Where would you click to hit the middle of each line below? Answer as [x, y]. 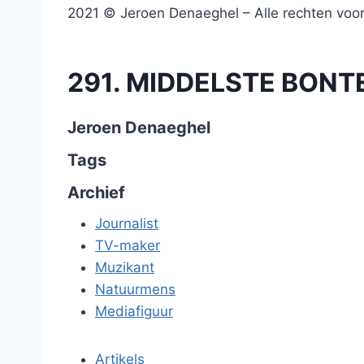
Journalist [127, 223]
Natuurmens [135, 289]
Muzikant [125, 267]
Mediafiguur [134, 311]
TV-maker [128, 245]
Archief [96, 193]
